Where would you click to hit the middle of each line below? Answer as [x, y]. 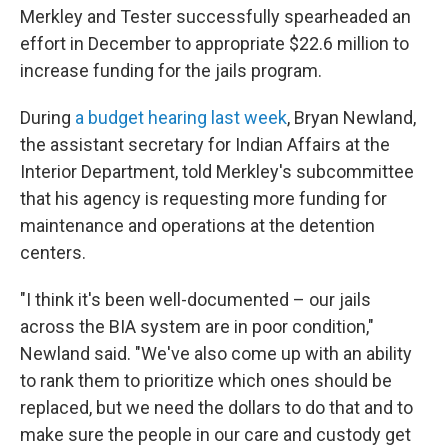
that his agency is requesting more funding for [203, 198]
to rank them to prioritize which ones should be [206, 380]
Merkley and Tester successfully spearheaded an [215, 16]
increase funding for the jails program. [171, 70]
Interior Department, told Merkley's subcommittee [217, 171]
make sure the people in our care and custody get [215, 434]
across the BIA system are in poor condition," [197, 326]
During [47, 117]
